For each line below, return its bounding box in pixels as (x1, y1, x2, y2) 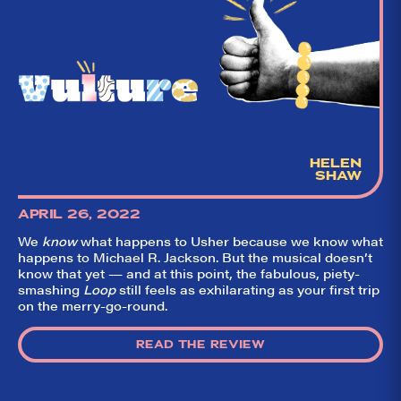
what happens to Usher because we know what (77, 232, 383, 251)
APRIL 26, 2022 (18, 206, 140, 223)
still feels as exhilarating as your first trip (119, 280, 380, 299)
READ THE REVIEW (136, 337, 265, 353)
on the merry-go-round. (18, 296, 167, 315)
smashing (18, 280, 83, 299)
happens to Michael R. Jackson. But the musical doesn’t (18, 248, 372, 267)
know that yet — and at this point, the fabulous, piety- (18, 264, 360, 283)
